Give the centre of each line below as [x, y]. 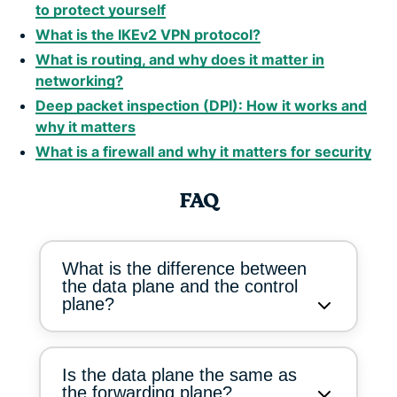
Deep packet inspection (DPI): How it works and [201, 105]
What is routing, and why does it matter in [180, 59]
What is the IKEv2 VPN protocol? [148, 34]
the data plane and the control [180, 286]
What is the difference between [184, 268]
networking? [79, 80]
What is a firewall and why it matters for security [203, 151]
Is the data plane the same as [179, 374]
